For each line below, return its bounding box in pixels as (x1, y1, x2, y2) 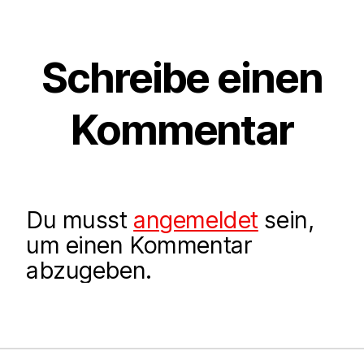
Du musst (26, 206, 134, 235)
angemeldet (133, 206, 258, 235)
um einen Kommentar (26, 231, 253, 260)
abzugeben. (26, 256, 152, 285)
